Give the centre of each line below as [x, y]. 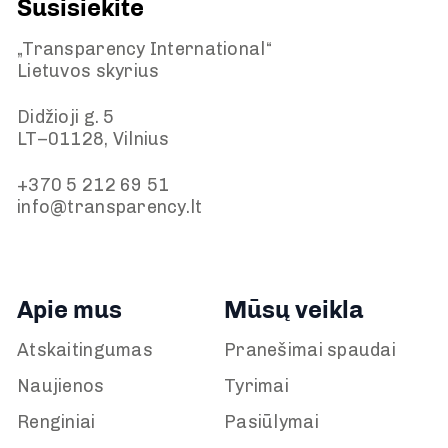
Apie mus [69, 309]
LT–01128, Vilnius [93, 139]
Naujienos [61, 386]
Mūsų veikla [293, 309]
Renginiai [56, 422]
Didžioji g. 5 [66, 117]
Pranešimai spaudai [310, 350]
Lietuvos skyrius [88, 71]
